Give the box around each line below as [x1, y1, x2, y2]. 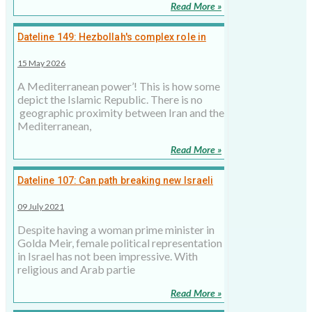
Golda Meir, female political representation [17, 236, 222, 250]
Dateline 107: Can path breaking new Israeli [17, 175, 214, 187]
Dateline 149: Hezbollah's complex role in [17, 31, 206, 43]
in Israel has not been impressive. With [17, 249, 198, 263]
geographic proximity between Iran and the [17, 106, 224, 120]
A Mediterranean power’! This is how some [17, 79, 220, 93]
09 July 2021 [17, 201, 64, 212]
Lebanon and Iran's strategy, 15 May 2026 [17, 45, 204, 57]
